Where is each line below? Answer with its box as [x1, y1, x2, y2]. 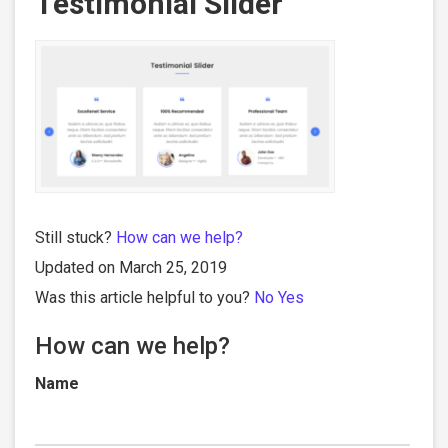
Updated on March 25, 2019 [35, 258, 227, 278]
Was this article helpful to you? [35, 288, 254, 308]
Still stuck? [35, 228, 116, 248]
